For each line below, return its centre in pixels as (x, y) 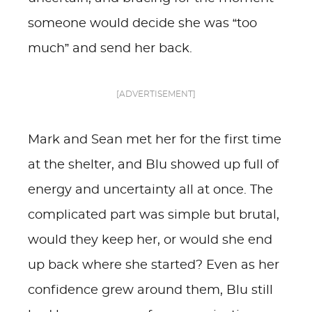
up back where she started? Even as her (154, 265)
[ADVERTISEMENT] (156, 94)
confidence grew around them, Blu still (150, 290)
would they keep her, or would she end (150, 240)
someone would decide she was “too (142, 24)
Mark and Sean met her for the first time (155, 140)
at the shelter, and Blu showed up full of (153, 165)
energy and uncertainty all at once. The (150, 190)
